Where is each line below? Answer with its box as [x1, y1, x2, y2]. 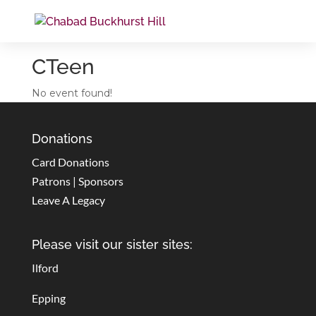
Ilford [31, 261, 59, 275]
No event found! [31, 87, 112, 99]
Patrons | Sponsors [31, 174, 123, 188]
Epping [31, 291, 66, 305]
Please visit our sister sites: [31, 237, 193, 253]
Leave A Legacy [31, 193, 105, 207]
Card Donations [31, 155, 109, 169]
